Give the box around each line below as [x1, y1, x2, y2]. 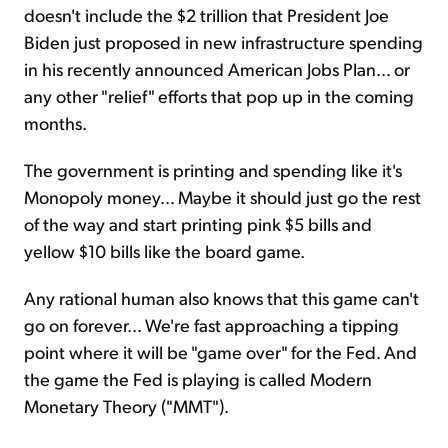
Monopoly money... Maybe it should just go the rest [24, 185, 421, 209]
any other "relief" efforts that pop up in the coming [24, 84, 414, 108]
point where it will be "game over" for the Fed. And [24, 340, 417, 364]
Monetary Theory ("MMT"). [24, 394, 229, 418]
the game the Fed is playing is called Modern [24, 367, 372, 391]
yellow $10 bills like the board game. [24, 239, 305, 263]
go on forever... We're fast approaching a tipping [24, 313, 399, 337]
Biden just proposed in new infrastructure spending [24, 30, 423, 54]
